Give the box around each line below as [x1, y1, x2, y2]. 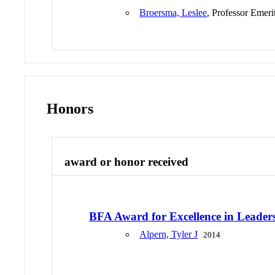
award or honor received [64, 155, 189, 168]
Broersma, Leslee [139, 7, 207, 18]
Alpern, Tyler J [139, 228, 198, 239]
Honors [47, 100, 94, 117]
